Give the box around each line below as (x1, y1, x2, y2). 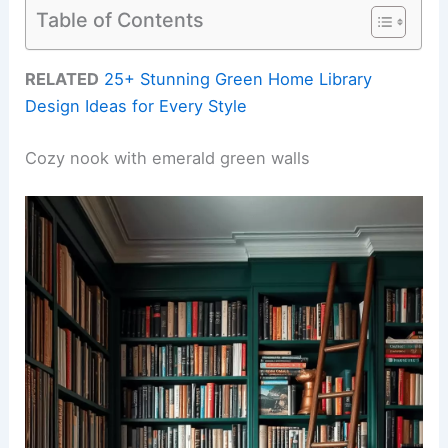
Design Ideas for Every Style (25, 96, 248, 117)
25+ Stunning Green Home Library (104, 69, 373, 90)
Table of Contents (36, 7, 205, 32)
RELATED (25, 69, 100, 90)
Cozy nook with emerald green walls (25, 147, 311, 168)
